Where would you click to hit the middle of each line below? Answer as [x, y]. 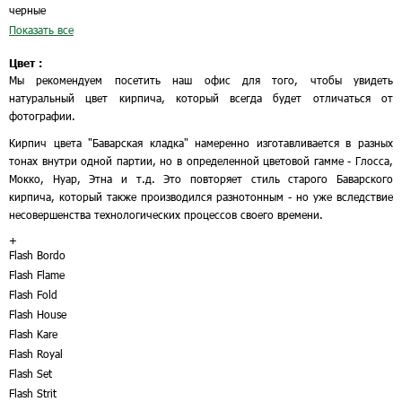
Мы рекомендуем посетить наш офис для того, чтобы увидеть [201, 80]
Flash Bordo [37, 255]
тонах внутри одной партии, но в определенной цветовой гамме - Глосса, [201, 161]
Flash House [38, 314]
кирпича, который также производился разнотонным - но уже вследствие [201, 197]
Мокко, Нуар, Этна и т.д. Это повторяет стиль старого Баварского [201, 179]
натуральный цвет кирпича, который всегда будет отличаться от [201, 98]
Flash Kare [33, 334]
